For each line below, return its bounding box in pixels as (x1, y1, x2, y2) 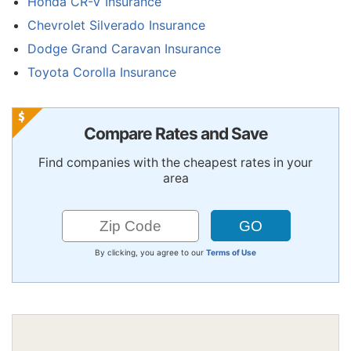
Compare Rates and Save (83, 124, 268, 144)
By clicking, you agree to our (95, 248, 206, 258)
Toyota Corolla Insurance (27, 64, 176, 81)
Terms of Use (206, 248, 256, 258)
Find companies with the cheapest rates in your (38, 155, 313, 171)
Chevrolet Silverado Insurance (27, 17, 205, 34)
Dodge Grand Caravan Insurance (27, 41, 221, 57)
